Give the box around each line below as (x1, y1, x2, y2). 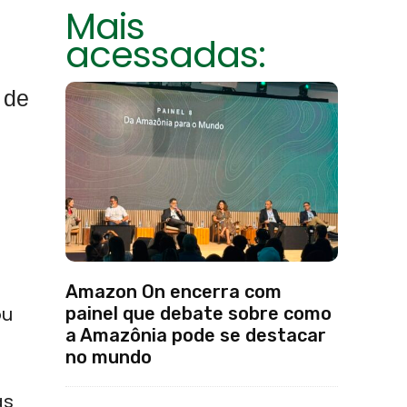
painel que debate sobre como (65, 303, 332, 324)
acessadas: (65, 29, 265, 80)
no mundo (65, 346, 152, 368)
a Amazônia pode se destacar (65, 324, 326, 346)
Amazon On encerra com (65, 281, 282, 303)
